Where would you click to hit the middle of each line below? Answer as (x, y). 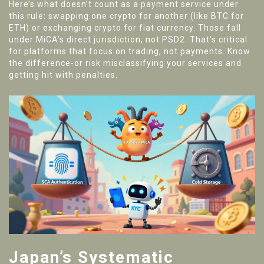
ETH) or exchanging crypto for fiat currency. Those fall (125, 28)
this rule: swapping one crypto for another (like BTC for (126, 16)
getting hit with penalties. (63, 75)
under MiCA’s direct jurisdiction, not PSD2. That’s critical (128, 40)
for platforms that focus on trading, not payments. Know (130, 52)
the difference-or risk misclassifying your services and (125, 63)
